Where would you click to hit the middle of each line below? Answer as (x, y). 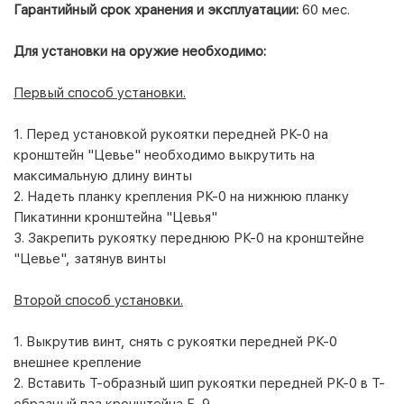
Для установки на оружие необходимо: (140, 51)
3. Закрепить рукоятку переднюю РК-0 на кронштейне (189, 238)
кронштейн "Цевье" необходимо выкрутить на (164, 155)
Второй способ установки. (98, 300)
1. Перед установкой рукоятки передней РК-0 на (171, 134)
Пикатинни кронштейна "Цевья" (115, 217)
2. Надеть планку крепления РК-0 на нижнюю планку (181, 196)
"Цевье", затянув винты (90, 258)
